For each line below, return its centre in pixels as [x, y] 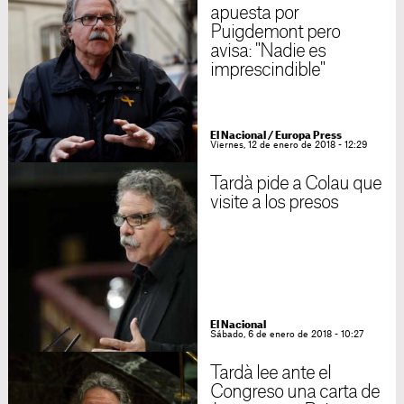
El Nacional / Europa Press [275, 136]
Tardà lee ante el [271, 373]
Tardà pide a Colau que [296, 184]
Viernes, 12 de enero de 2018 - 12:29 [288, 145]
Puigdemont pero [275, 32]
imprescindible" [267, 70]
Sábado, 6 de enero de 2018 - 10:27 [286, 335]
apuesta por [254, 14]
